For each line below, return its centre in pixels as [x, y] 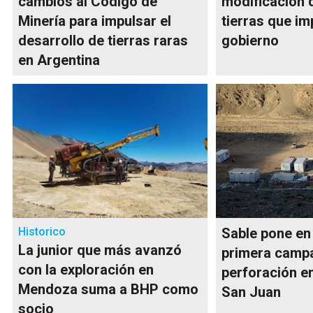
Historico [42, 231]
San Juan [252, 292]
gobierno [250, 40]
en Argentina [59, 60]
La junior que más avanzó [100, 250]
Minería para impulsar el [95, 21]
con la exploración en [86, 269]
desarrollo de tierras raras [103, 40]
